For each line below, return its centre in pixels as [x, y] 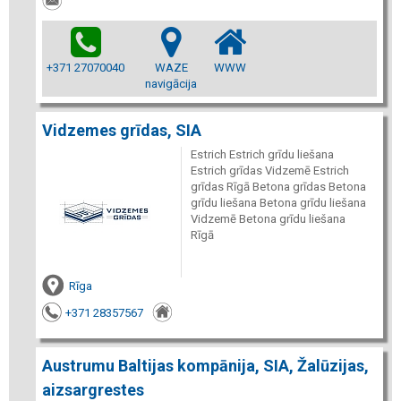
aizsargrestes [93, 390]
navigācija [171, 83]
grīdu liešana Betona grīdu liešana [278, 202]
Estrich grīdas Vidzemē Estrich [269, 170]
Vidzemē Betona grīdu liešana [268, 218]
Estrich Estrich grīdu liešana [262, 154]
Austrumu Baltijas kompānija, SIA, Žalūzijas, [205, 366]
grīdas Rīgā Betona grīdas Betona [278, 186]
